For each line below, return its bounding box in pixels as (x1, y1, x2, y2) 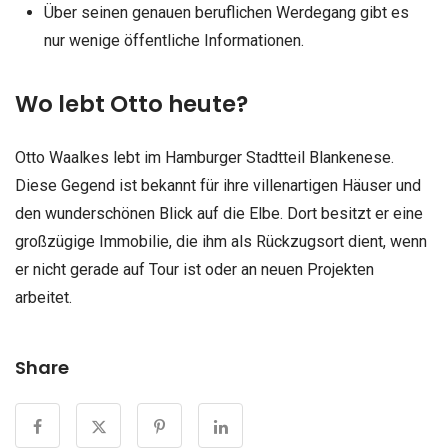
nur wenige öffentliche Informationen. (43, 30, 304, 50)
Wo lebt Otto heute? (15, 87, 248, 120)
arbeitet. (15, 287, 72, 307)
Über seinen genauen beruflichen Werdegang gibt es (43, 2, 409, 22)
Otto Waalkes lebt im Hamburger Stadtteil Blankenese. (15, 147, 394, 167)
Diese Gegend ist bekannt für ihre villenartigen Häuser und (15, 175, 421, 195)
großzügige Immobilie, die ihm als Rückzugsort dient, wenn (15, 231, 427, 251)
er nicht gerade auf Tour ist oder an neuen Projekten (15, 259, 374, 279)
